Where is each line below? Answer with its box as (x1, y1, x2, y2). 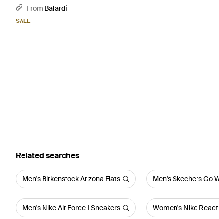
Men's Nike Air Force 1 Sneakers (22, 203, 120, 212)
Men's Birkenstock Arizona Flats (22, 175, 120, 183)
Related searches (16, 151, 79, 161)
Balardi (44, 4, 67, 13)
